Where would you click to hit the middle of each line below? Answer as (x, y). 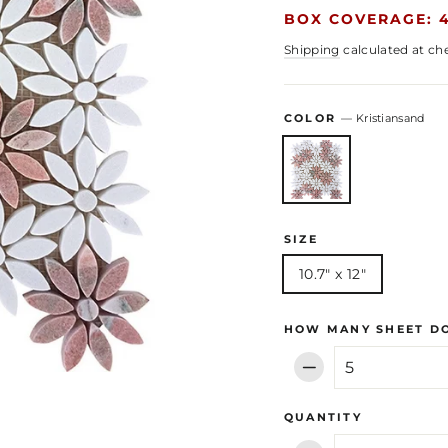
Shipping (312, 49)
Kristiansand (390, 117)
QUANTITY (323, 416)
